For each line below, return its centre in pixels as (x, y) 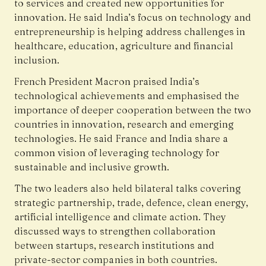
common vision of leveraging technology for (117, 153)
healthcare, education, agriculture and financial (124, 46)
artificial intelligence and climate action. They (121, 217)
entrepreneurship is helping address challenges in (130, 32)
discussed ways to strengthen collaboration (115, 231)
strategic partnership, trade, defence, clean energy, (132, 203)
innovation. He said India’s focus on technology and (133, 18)
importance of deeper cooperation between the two (133, 110)
